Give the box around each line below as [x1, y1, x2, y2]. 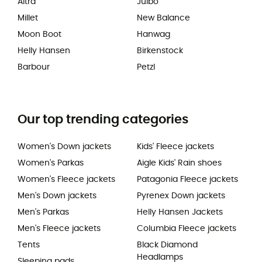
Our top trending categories [18, 113, 188, 126]
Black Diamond [137, 241, 198, 250]
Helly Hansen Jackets [137, 208, 223, 217]
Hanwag [137, 30, 170, 39]
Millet [18, 14, 38, 23]
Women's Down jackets [18, 143, 111, 151]
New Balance [137, 14, 190, 23]
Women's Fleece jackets [18, 175, 115, 184]
